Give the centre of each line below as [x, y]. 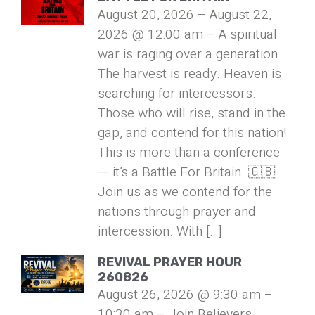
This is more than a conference [189, 152]
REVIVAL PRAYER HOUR [170, 262]
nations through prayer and [177, 211]
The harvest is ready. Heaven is [190, 73]
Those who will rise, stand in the [192, 113]
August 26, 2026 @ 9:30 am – [186, 294]
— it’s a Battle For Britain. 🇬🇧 [187, 172]
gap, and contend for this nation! [192, 133]
